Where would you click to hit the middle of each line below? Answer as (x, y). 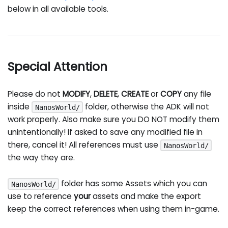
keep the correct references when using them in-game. (114, 209)
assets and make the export (146, 196)
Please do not (35, 94)
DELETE (106, 94)
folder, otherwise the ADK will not (146, 106)
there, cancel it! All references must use (84, 145)
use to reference (41, 196)
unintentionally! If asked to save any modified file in (105, 132)
